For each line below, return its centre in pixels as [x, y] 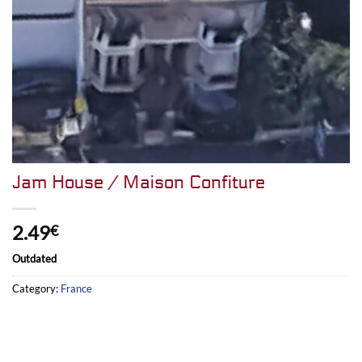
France [76, 288]
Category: [36, 288]
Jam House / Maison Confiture [139, 183]
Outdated [34, 258]
